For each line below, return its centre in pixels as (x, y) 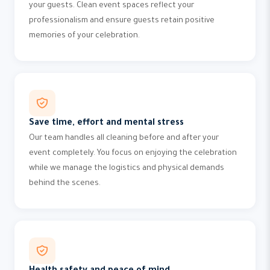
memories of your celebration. (84, 36)
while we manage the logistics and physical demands (127, 169)
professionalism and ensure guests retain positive (122, 21)
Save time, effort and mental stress (106, 124)
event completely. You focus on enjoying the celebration (133, 154)
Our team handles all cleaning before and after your (124, 139)
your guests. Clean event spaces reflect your (111, 6)
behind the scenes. (65, 184)
